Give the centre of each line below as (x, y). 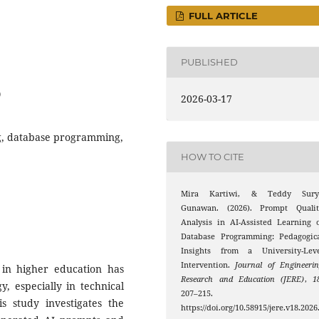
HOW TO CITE (213, 157)
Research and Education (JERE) (243, 279)
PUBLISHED (210, 62)
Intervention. (208, 265)
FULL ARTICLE (222, 15)
